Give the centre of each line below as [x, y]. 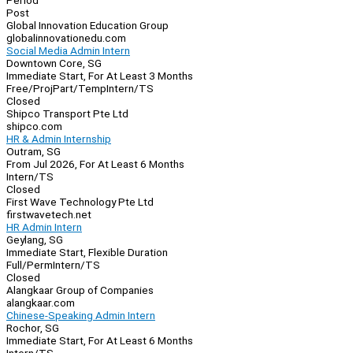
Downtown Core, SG [54, 63]
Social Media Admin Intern [68, 51]
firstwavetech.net [49, 215]
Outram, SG [33, 152]
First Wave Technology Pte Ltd [80, 202]
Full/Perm [30, 265]
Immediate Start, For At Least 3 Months [100, 76]
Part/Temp [80, 89]
